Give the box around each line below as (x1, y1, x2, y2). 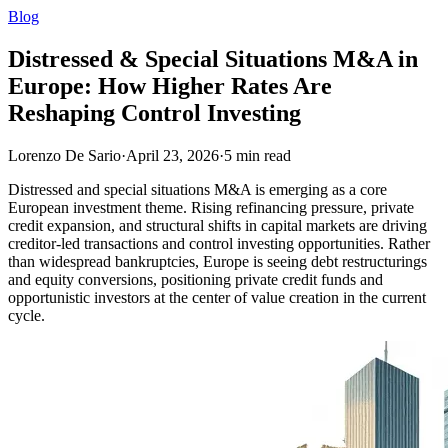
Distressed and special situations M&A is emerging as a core (8, 180, 387, 198)
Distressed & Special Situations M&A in (8, 45, 418, 72)
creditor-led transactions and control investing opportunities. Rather (8, 234, 430, 252)
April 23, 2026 (126, 146, 219, 164)
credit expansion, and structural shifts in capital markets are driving (8, 216, 427, 234)
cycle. (8, 306, 45, 324)
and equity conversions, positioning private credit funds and (8, 270, 383, 288)
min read (236, 146, 291, 164)
